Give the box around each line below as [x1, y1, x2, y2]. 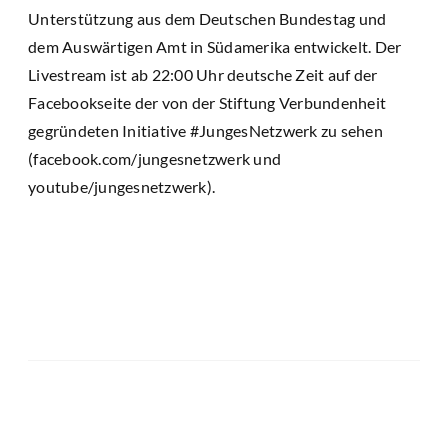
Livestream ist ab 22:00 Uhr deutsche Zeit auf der [28, 64, 378, 84]
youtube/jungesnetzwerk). [28, 176, 215, 196]
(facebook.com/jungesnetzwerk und [28, 148, 281, 168]
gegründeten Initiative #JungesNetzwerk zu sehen [28, 120, 383, 140]
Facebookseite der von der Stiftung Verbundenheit [28, 92, 386, 112]
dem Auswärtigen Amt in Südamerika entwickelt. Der [28, 36, 402, 56]
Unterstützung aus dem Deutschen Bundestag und [28, 8, 387, 28]
